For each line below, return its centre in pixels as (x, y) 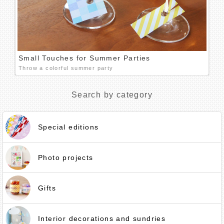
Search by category (112, 95)
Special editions (68, 127)
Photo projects (66, 157)
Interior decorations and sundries (102, 218)
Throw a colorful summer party (66, 68)
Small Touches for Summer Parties (84, 58)
